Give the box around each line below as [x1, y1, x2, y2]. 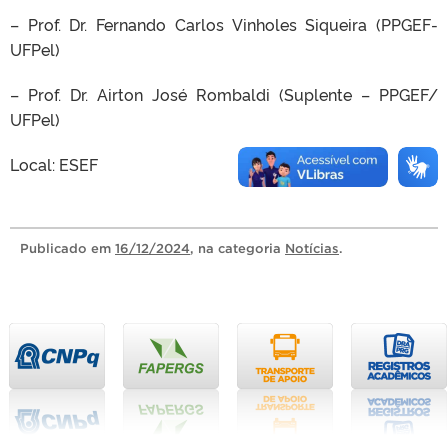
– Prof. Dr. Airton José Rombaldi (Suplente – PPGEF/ [10, 83, 438, 105]
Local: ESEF [10, 153, 98, 175]
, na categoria [190, 241, 285, 256]
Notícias [285, 241, 339, 256]
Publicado [20, 241, 91, 256]
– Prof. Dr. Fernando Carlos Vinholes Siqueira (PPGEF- [10, 13, 438, 35]
